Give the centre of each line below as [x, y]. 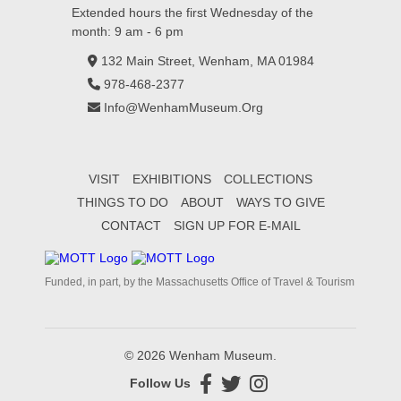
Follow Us [160, 384]
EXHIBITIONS [172, 179]
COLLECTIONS [268, 179]
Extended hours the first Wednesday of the [192, 12]
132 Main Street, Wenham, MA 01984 [207, 60]
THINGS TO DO [122, 202]
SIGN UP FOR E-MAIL [237, 225]
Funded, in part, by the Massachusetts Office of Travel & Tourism [200, 282]
